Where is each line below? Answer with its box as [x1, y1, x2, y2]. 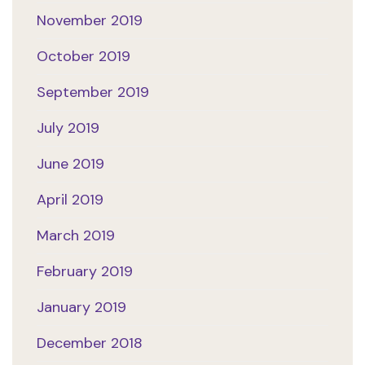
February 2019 [37, 262, 133, 282]
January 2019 [37, 297, 126, 318]
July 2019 [37, 118, 99, 139]
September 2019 [37, 82, 149, 103]
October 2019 [37, 46, 130, 67]
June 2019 [37, 154, 104, 174]
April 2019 [37, 190, 103, 210]
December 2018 [37, 333, 143, 354]
